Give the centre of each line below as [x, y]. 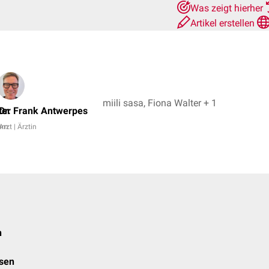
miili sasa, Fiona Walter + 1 [210, 103]
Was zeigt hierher [228, 8]
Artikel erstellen [224, 23]
